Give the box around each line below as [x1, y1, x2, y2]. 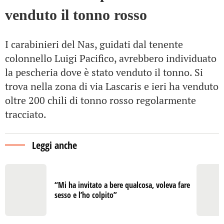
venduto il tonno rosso [5, 6, 147, 23]
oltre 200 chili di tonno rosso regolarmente [5, 93, 196, 107]
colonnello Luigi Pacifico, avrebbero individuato [5, 51, 216, 65]
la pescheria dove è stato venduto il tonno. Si [5, 65, 203, 79]
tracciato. [5, 107, 46, 121]
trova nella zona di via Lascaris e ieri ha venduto [5, 79, 218, 93]
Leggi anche [32, 138, 77, 152]
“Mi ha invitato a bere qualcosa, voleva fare [54, 179, 190, 190]
